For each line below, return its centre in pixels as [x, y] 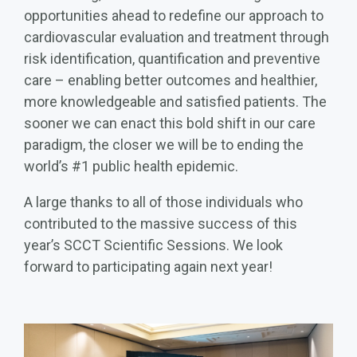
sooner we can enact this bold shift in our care [170, 123]
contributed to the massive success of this [161, 223]
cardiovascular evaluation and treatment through [177, 37]
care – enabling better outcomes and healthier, [171, 80]
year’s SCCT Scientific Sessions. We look [153, 245]
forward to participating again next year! [148, 266]
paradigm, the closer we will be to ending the [164, 144]
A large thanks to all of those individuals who [163, 202]
